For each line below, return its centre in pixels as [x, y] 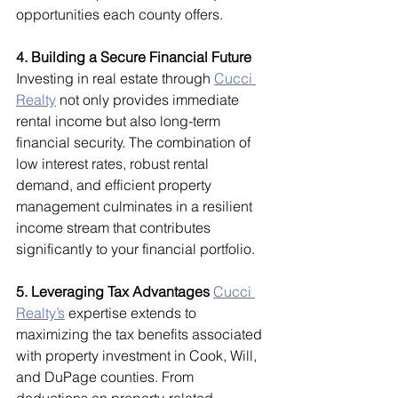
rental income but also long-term [120, 121]
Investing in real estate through [115, 79]
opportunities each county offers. [119, 15]
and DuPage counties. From [107, 377]
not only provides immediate [149, 100]
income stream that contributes [115, 228]
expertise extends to [132, 313]
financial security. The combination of [135, 143]
